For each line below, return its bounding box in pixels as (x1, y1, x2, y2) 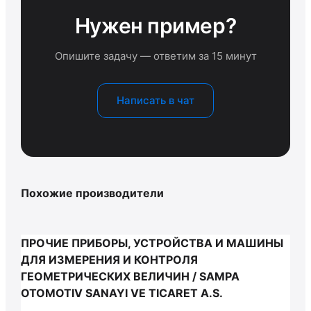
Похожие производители (21, 186, 164, 200)
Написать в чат (117, 94, 194, 107)
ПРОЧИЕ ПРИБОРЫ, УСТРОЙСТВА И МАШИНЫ (21, 236, 283, 250)
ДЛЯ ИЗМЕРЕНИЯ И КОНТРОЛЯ (21, 253, 198, 267)
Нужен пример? (74, 13, 237, 38)
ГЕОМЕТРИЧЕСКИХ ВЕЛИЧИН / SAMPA (21, 269, 239, 283)
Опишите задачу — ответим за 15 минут (54, 49, 257, 62)
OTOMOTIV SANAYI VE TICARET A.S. (21, 286, 223, 300)
